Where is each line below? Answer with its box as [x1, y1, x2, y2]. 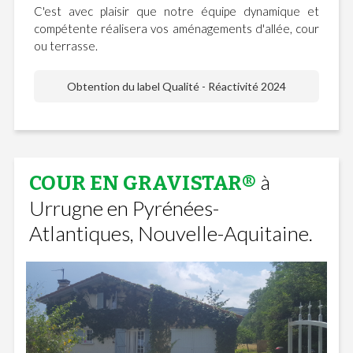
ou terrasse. [33, 38, 98, 53]
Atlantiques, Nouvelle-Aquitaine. [28, 220, 313, 246]
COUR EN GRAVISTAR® [28, 170, 256, 195]
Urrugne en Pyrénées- [28, 195, 219, 221]
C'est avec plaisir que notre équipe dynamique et [33, 3, 320, 18]
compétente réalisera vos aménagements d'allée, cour [33, 20, 320, 35]
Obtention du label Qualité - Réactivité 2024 [67, 79, 286, 93]
